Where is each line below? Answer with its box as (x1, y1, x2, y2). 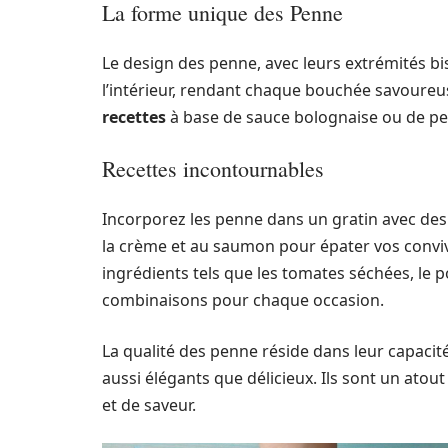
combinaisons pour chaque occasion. (102, 289, 384, 311)
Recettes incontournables (102, 154, 324, 183)
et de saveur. (102, 394, 196, 416)
